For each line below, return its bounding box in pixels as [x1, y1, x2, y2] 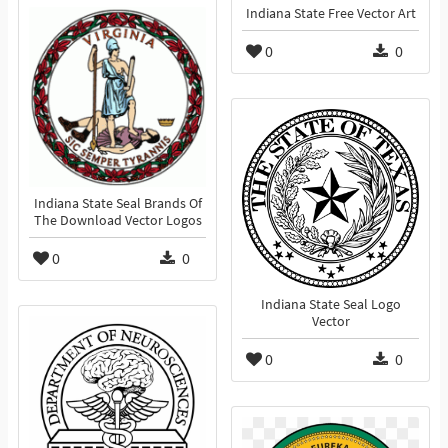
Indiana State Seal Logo [260, 296, 401, 314]
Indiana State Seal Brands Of [33, 195, 202, 213]
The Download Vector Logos [33, 212, 202, 230]
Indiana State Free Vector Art [245, 5, 416, 23]
